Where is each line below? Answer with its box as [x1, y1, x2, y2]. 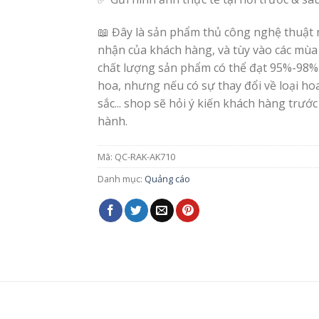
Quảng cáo [145, 172, 191, 185]
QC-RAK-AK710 [115, 150, 176, 163]
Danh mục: [98, 172, 145, 185]
